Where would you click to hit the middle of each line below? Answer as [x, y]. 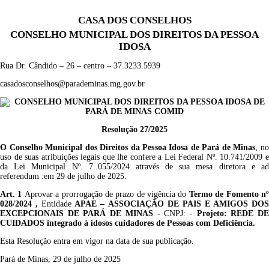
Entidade [57, 204]
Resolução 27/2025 [134, 129]
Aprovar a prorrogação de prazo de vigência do [107, 194]
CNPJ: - [178, 213]
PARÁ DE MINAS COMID [134, 111]
